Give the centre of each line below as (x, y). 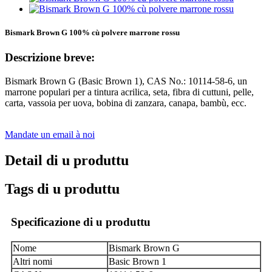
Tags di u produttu (62, 189)
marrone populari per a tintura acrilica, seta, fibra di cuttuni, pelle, (129, 92)
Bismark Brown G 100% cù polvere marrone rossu (92, 32)
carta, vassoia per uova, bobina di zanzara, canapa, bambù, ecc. (126, 103)
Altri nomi (32, 261)
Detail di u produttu (67, 160)
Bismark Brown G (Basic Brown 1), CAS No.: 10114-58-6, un (126, 81)
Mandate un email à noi (50, 134)
